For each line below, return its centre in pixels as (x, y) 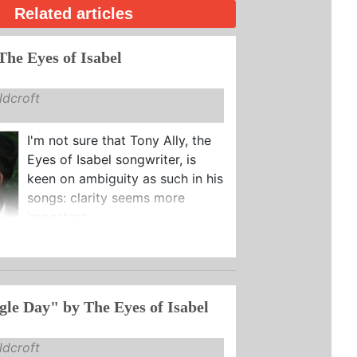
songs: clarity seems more (106, 197)
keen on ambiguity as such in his (125, 178)
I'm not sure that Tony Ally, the (119, 140)
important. (58, 216)
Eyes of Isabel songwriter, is (111, 159)
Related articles (73, 14)
